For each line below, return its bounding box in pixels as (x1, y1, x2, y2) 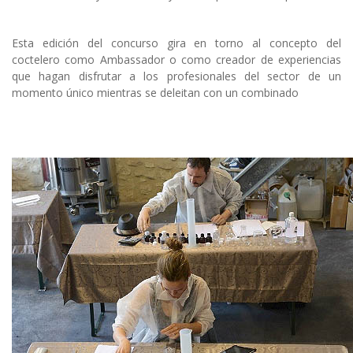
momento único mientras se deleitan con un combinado (12, 85, 299, 101)
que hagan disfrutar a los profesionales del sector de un (12, 69, 341, 84)
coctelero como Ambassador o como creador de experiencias (12, 52, 341, 68)
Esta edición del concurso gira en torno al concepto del (12, 35, 341, 51)
